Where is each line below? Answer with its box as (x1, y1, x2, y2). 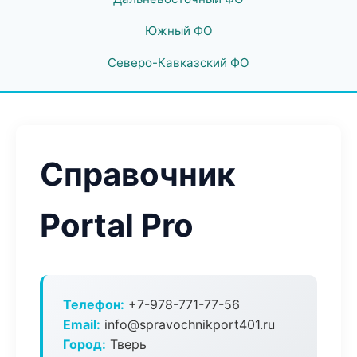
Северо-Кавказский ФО (108, 55, 249, 70)
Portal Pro (40, 206, 194, 245)
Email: (63, 316, 100, 332)
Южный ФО (144, 23, 213, 38)
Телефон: (63, 296, 124, 312)
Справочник (40, 155, 235, 194)
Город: (63, 336, 106, 352)
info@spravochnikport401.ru (100, 316, 275, 332)
